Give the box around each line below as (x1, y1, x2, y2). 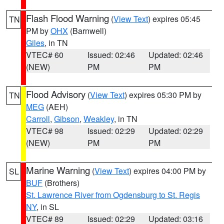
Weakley (83, 113, 114, 124)
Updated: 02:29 (148, 125, 203, 136)
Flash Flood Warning (26, 11, 109, 24)
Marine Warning (26, 163, 90, 176)
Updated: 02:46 (148, 49, 203, 60)
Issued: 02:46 (87, 49, 135, 60)
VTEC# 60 (26, 49, 63, 60)
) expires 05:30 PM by (124, 89, 201, 100)
